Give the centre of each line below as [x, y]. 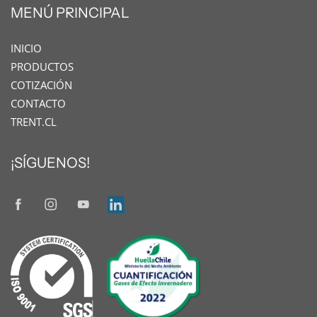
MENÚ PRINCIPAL [70, 13]
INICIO [26, 49]
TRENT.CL [34, 122]
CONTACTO [38, 104]
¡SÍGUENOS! [50, 163]
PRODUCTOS [42, 67]
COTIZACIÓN [41, 86]
